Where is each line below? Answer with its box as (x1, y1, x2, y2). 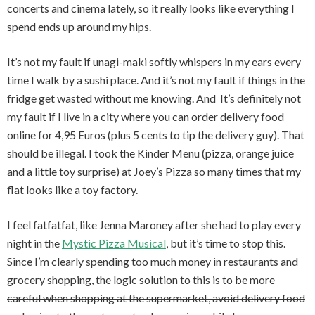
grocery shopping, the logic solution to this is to (7, 273, 235, 286)
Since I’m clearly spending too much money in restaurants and (7, 255, 298, 268)
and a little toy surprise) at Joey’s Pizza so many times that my (7, 165, 301, 178)
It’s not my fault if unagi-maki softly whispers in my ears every (7, 55, 301, 68)
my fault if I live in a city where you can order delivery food (7, 110, 284, 123)
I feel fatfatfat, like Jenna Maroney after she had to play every (7, 218, 301, 231)
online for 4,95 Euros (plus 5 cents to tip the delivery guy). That (7, 128, 304, 141)
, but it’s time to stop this (166, 236, 283, 250)
